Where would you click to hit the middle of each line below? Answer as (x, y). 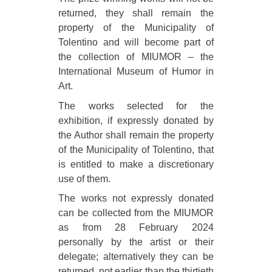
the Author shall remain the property (136, 135)
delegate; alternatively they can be (136, 257)
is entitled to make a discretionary (136, 164)
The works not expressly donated (136, 199)
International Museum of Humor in (136, 72)
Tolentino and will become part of (136, 42)
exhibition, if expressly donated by (136, 120)
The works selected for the (136, 106)
